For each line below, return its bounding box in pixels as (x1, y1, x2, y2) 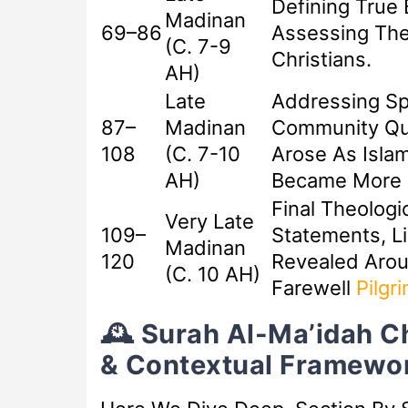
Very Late (164, 209, 254, 234)
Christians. (270, 47, 372, 72)
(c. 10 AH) (164, 262, 260, 287)
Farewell (270, 276, 356, 301)
